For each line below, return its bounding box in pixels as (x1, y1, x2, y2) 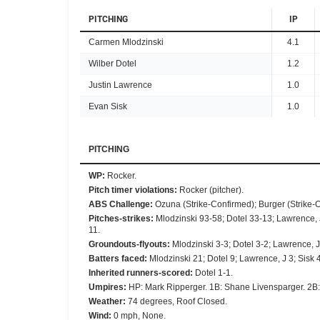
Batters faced (89, 254, 144, 264)
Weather (89, 296, 123, 306)
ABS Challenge (89, 199, 150, 209)
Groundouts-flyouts (89, 239, 167, 249)
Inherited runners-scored (89, 268, 190, 278)
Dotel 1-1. (195, 268, 233, 278)
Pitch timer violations (89, 185, 174, 195)
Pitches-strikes (89, 214, 151, 224)
